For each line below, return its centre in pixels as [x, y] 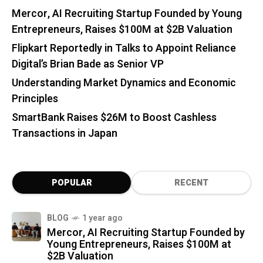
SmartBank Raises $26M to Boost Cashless [114, 117]
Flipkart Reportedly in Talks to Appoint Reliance [124, 48]
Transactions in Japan [65, 133]
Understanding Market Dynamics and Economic [124, 83]
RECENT [191, 183]
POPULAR [72, 183]
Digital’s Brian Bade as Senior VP [88, 64]
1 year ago [102, 218]
